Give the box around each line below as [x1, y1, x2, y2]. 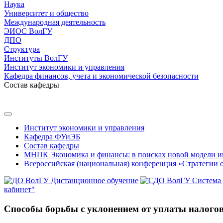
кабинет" [4, 185, 35, 194]
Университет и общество [4, 9, 89, 17]
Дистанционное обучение [51, 176, 138, 185]
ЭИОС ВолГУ [4, 27, 52, 35]
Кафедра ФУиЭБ [24, 132, 80, 141]
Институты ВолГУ [4, 54, 68, 62]
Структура [4, 45, 40, 53]
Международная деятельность [4, 18, 106, 26]
